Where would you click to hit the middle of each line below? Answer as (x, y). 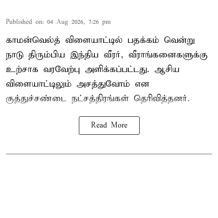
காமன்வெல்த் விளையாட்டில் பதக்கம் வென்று (100, 40)
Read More (109, 125)
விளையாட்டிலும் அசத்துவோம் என (78, 84)
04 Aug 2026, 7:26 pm (79, 22)
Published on (24, 22)
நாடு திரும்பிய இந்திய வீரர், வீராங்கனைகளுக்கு (107, 54)
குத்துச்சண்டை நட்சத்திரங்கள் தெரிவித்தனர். (98, 98)
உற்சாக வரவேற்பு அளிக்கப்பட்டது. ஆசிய (93, 69)
